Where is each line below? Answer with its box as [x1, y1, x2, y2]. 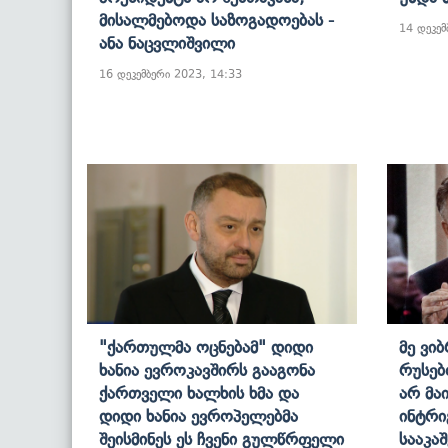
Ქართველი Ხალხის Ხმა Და [99, 382, 299, 403]
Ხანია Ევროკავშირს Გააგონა [99, 359, 315, 380]
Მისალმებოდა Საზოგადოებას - [99, 9, 334, 30]
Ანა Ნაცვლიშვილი [99, 32, 235, 53]
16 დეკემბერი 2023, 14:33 [99, 66, 242, 81]
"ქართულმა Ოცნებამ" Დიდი [99, 336, 313, 357]
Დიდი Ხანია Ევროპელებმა [99, 405, 298, 426]
